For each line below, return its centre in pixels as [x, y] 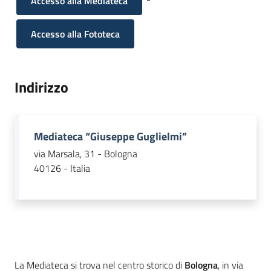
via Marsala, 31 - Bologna [86, 154]
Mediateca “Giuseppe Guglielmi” [110, 136]
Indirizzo [41, 87]
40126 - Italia [62, 168]
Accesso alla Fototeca [76, 34]
